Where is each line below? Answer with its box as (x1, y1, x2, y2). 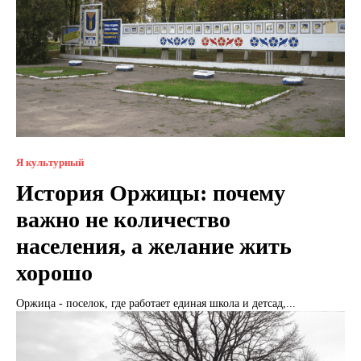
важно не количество (16, 206, 230, 232)
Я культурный (16, 156, 84, 168)
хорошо (16, 259, 93, 285)
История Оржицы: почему (16, 180, 285, 205)
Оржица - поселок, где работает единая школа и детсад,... (16, 297, 296, 309)
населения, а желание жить (16, 233, 292, 259)
